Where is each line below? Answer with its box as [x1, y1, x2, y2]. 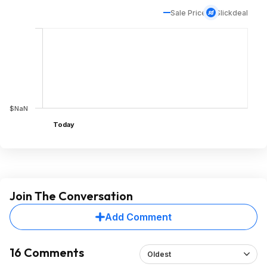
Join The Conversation [10, 188, 133, 203]
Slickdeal [216, 8, 248, 17]
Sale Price [170, 8, 206, 17]
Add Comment [105, 210, 172, 223]
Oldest [147, 249, 171, 259]
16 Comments [10, 244, 84, 260]
